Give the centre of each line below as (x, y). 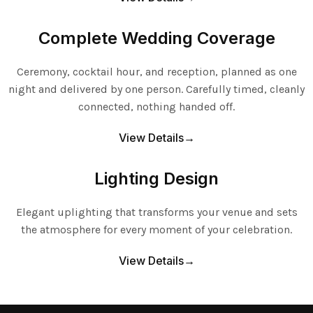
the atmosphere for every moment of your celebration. (156, 229)
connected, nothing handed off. (156, 106)
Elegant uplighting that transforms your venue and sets (156, 212)
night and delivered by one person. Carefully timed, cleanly (156, 89)
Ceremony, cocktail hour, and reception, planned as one (156, 71)
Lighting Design (156, 178)
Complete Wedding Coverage (156, 38)
